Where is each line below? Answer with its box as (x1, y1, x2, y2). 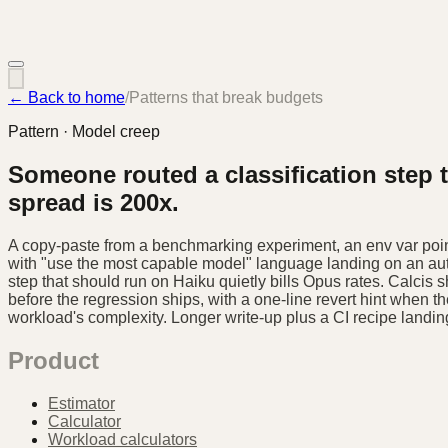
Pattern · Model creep (8, 123, 160, 140)
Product (8, 346, 99, 374)
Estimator (48, 394, 115, 412)
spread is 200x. (8, 188, 179, 216)
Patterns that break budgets (129, 89, 323, 106)
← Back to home (8, 89, 125, 106)
